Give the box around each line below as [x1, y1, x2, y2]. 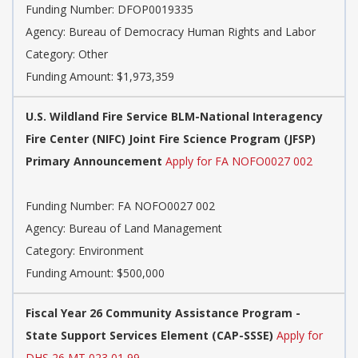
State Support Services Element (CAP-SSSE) [26, 327, 273, 343]
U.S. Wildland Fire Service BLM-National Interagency [26, 108, 323, 124]
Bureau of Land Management [69, 220, 222, 236]
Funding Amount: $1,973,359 [26, 68, 174, 84]
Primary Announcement [26, 153, 162, 169]
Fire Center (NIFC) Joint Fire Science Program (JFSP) [26, 130, 316, 146]
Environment [78, 242, 144, 258]
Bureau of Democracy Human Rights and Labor [69, 23, 316, 39]
